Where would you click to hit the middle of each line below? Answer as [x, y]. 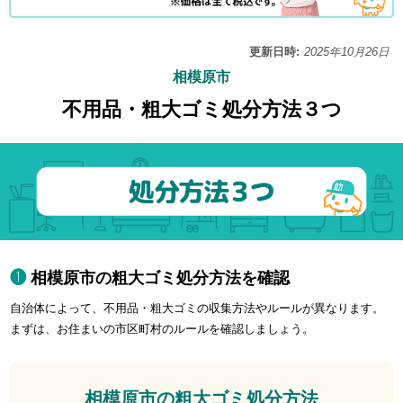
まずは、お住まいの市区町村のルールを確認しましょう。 [162, 328]
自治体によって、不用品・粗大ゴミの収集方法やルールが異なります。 [197, 308]
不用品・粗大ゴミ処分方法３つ [201, 110]
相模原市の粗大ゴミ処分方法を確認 [161, 278]
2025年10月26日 [347, 53]
